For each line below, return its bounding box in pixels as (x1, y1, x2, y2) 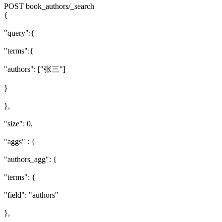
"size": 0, (4, 119, 33, 128)
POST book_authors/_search (4, 1, 94, 10)
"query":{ (4, 28, 35, 37)
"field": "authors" (4, 190, 58, 199)
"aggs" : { (4, 137, 35, 146)
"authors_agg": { (4, 155, 57, 164)
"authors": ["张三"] (4, 64, 65, 73)
